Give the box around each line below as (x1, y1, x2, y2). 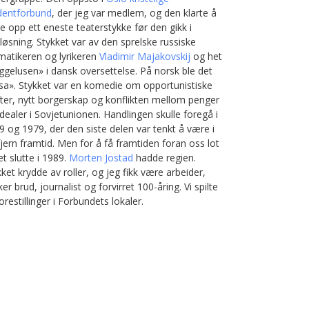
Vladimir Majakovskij (99, 50, 193, 63)
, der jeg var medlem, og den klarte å (51, 6, 217, 19)
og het (192, 50, 222, 63)
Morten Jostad (68, 151, 136, 164)
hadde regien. (135, 151, 196, 164)
